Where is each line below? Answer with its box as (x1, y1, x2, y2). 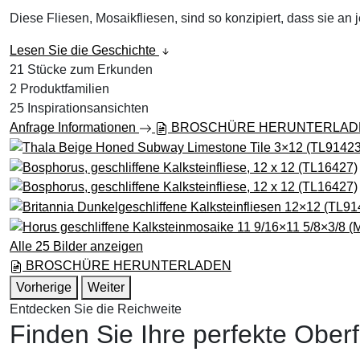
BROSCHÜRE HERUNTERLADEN (22, 258, 231, 272)
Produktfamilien (20, 82, 109, 96)
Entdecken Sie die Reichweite (10, 301, 182, 316)
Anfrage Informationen (10, 121, 139, 134)
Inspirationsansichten (27, 101, 149, 115)
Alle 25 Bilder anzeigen (10, 239, 143, 253)
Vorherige (16, 280, 72, 294)
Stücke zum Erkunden (27, 63, 153, 76)
